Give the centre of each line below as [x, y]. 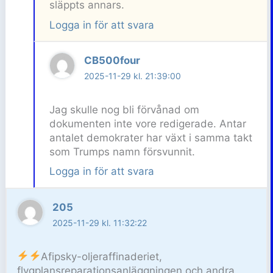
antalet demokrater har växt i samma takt [151, 137]
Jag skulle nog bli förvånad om [124, 109]
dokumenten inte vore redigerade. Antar [147, 123]
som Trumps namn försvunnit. [122, 151]
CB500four [112, 61]
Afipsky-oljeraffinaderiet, [101, 256]
